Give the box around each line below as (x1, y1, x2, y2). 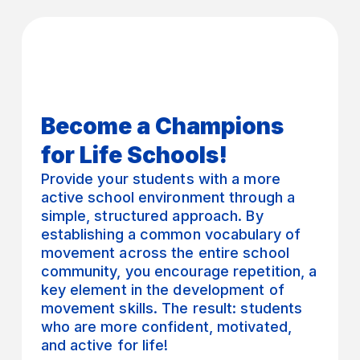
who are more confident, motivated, (40, 318, 292, 336)
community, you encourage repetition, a (40, 263, 317, 280)
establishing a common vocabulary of (40, 226, 301, 243)
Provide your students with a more (40, 170, 280, 188)
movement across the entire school (40, 244, 289, 262)
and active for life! (40, 337, 169, 354)
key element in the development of (40, 281, 284, 299)
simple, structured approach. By (40, 207, 264, 225)
